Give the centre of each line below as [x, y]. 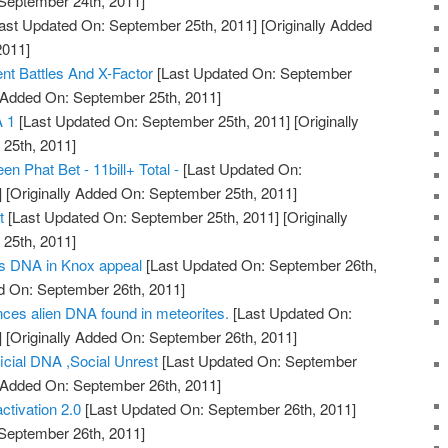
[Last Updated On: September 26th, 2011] [219, 409]
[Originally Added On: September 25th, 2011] [150, 193]
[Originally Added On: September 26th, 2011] [150, 337]
